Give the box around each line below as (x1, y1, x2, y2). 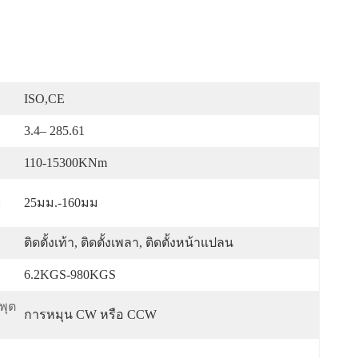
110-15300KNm (24, 156, 107, 169)
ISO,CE (24, 92, 65, 105)
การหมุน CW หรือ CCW (24, 308, 157, 321)
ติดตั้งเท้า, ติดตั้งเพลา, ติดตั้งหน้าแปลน (24, 236, 233, 249)
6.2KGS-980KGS (24, 268, 116, 281)
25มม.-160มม (24, 196, 98, 209)
